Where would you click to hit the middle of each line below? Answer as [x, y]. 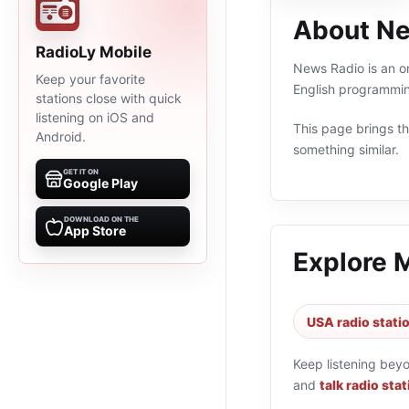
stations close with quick [109, 98]
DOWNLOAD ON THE [101, 219]
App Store [95, 231]
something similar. [346, 149]
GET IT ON [81, 172]
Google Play [100, 183]
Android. [61, 136]
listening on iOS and [95, 117]
